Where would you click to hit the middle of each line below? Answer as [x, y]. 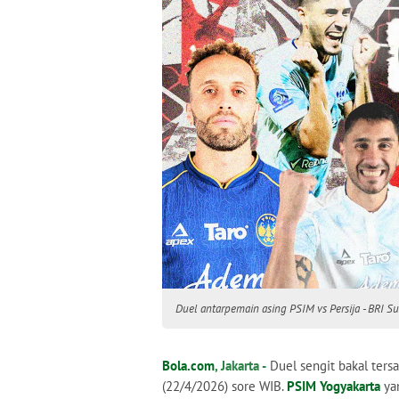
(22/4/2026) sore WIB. [224, 386]
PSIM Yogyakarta [334, 386]
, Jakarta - [240, 366]
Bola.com [188, 366]
